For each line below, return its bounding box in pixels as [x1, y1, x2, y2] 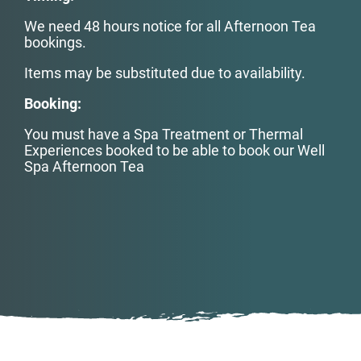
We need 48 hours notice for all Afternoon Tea [24, 18, 316, 35]
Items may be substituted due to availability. [24, 64, 305, 81]
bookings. [24, 34, 86, 51]
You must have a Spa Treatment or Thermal [24, 126, 303, 143]
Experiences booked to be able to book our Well [24, 142, 325, 159]
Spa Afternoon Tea [24, 158, 144, 175]
